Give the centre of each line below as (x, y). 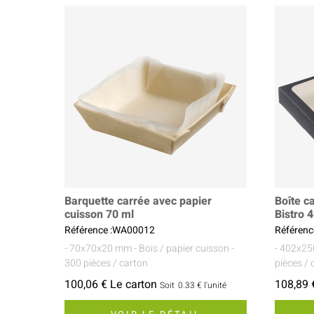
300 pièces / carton (106, 264)
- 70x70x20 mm (98, 249)
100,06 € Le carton (111, 285)
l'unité (215, 286)
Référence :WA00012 (110, 231)
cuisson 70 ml (99, 215)
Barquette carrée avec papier (138, 202)
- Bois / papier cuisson (182, 249)
